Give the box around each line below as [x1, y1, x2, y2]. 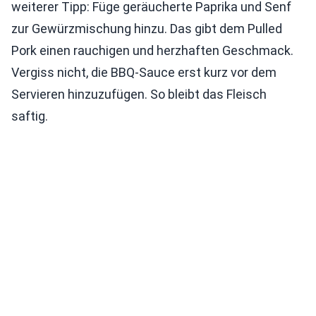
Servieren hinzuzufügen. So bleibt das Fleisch [11, 87, 267, 102]
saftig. [11, 109, 48, 123]
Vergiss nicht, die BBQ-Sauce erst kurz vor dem [11, 65, 276, 80]
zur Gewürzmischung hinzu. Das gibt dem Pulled [11, 21, 282, 36]
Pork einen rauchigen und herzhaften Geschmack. [11, 43, 293, 58]
